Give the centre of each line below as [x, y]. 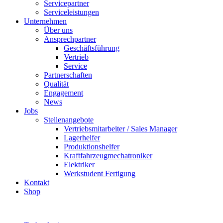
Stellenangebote [69, 119]
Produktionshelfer [92, 146]
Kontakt [37, 182]
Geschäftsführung [92, 48]
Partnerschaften [68, 75]
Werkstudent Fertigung [100, 173]
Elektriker [79, 164]
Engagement [63, 93]
